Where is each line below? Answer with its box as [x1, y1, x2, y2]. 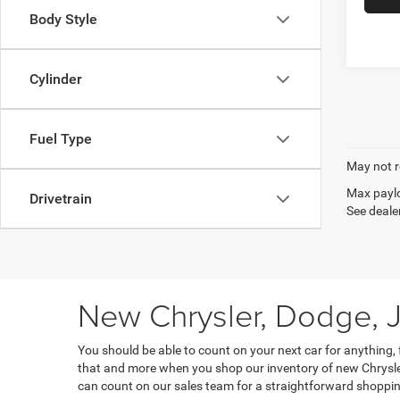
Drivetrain [29, 190, 92, 207]
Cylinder [29, 71, 82, 87]
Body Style [29, 11, 97, 28]
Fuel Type [29, 130, 92, 147]
